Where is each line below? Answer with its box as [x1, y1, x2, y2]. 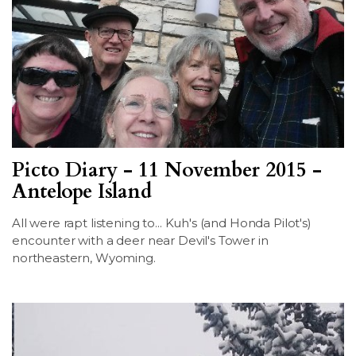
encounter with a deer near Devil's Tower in [12, 233, 269, 249]
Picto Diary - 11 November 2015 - [12, 157, 322, 184]
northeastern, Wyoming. [12, 250, 156, 266]
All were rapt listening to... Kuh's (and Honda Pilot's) [12, 215, 311, 231]
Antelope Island [12, 178, 152, 206]
